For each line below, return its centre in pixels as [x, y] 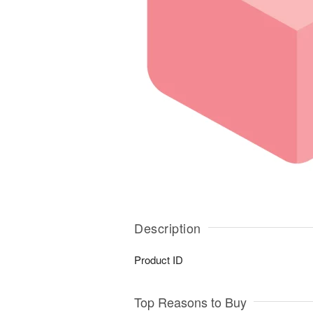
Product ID [159, 260]
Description [168, 228]
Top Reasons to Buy [190, 302]
